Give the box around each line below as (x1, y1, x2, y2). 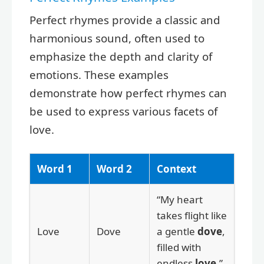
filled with (157, 240, 202, 254)
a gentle (157, 224, 197, 238)
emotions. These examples (29, 67, 169, 82)
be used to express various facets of (29, 103, 217, 118)
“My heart (157, 192, 203, 206)
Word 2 (97, 161, 132, 176)
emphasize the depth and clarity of (29, 48, 212, 64)
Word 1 (37, 161, 72, 176)
